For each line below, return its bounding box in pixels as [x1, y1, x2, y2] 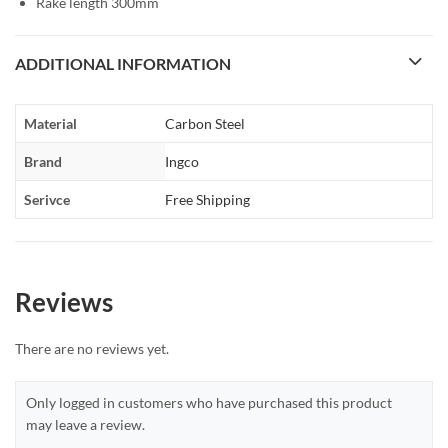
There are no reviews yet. [15, 339, 169, 357]
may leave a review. [26, 415, 145, 433]
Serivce [24, 190, 70, 208]
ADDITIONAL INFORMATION [15, 53, 231, 73]
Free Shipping [165, 190, 250, 208]
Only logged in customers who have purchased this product [26, 393, 392, 411]
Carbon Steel [165, 114, 245, 132]
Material [24, 114, 77, 132]
